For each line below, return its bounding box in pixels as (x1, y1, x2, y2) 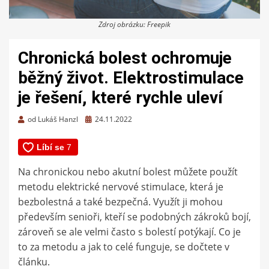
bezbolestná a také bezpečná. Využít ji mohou (18, 195, 223, 208)
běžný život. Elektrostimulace (18, 67, 244, 88)
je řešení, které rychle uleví (18, 87, 223, 107)
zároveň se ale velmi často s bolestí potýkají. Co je (18, 225, 241, 238)
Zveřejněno (85, 113, 122, 124)
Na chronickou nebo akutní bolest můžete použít (18, 165, 238, 178)
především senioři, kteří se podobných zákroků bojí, (18, 210, 251, 223)
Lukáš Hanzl (38, 113, 78, 124)
